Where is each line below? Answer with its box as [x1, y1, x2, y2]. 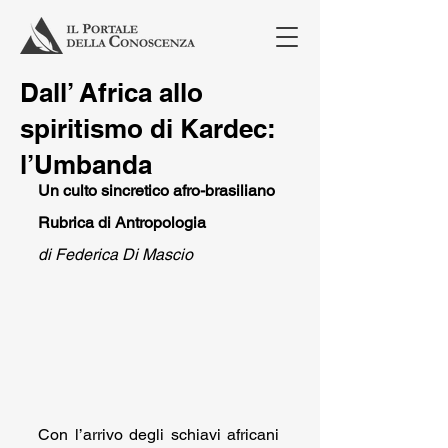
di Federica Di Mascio [38, 245, 193, 264]
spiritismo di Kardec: [20, 113, 275, 144]
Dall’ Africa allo [20, 77, 203, 108]
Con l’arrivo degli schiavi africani [38, 425, 279, 445]
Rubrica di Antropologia [38, 213, 206, 232]
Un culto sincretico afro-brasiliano [38, 181, 275, 200]
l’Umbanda [20, 149, 152, 180]
